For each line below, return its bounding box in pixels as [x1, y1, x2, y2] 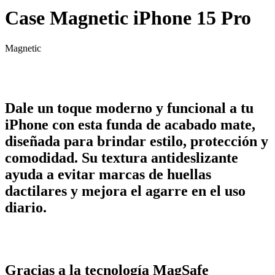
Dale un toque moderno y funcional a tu [5, 99, 254, 116]
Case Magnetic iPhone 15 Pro [5, 7, 251, 29]
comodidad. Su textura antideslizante [5, 149, 238, 166]
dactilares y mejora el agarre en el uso [5, 182, 246, 199]
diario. [5, 199, 47, 215]
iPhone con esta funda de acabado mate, [5, 116, 255, 133]
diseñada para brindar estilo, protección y [5, 133, 268, 149]
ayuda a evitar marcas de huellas [5, 166, 211, 182]
